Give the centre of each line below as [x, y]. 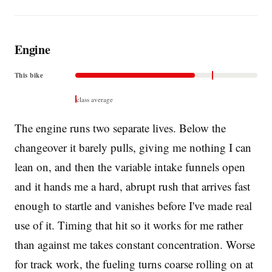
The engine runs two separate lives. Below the [120, 127]
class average [95, 99]
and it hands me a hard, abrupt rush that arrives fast [132, 186]
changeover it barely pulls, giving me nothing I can [133, 147]
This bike [29, 75]
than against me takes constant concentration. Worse [135, 244]
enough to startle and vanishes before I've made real [133, 205]
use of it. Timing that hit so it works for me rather [129, 225]
